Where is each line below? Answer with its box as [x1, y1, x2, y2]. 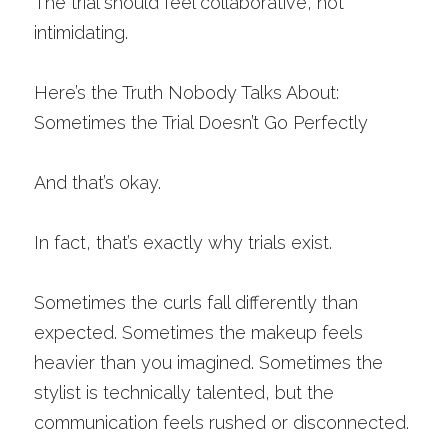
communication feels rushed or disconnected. [34, 412, 409, 433]
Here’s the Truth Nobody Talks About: [34, 82, 339, 103]
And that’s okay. [34, 172, 161, 193]
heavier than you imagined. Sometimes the [34, 352, 383, 373]
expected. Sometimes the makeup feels [34, 322, 363, 343]
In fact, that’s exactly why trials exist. [34, 232, 332, 253]
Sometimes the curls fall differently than [34, 292, 358, 313]
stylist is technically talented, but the [34, 382, 334, 403]
